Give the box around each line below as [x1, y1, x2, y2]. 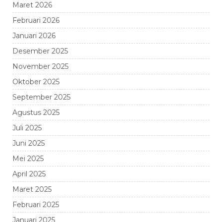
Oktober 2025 [12, 77, 59, 86]
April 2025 [12, 169, 46, 178]
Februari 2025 [12, 200, 59, 209]
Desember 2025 [12, 46, 68, 55]
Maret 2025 [12, 184, 52, 194]
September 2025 [12, 92, 70, 102]
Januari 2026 [12, 31, 55, 40]
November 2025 [12, 61, 68, 71]
